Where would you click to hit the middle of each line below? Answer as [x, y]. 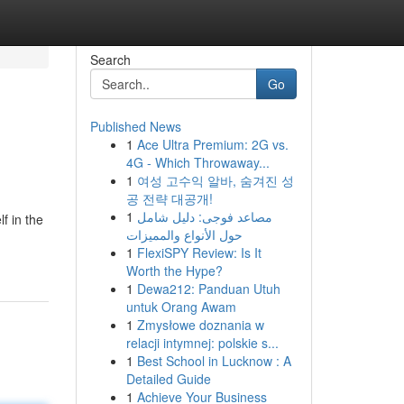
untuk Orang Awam [181, 307]
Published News [135, 126]
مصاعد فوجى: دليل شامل [204, 216]
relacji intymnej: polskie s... [202, 343]
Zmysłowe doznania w [200, 325]
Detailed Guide [168, 379]
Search [110, 60]
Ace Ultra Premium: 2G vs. [212, 144]
